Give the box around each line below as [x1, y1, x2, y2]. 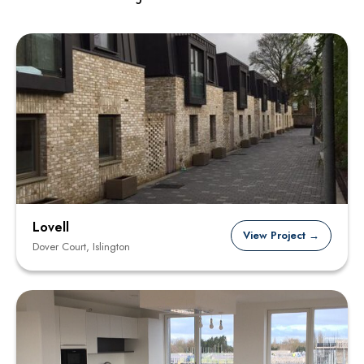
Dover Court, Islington [32, 239, 130, 254]
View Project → [243, 227, 319, 243]
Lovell [32, 218, 69, 236]
